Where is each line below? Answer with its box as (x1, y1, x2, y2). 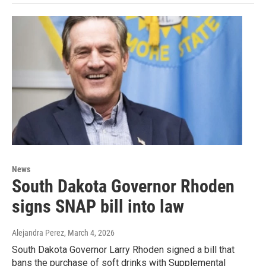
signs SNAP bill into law (12, 195, 184, 217)
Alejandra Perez (12, 227, 64, 237)
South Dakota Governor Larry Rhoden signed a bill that (12, 243, 235, 255)
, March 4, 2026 (64, 227, 115, 237)
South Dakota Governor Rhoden (12, 175, 235, 197)
